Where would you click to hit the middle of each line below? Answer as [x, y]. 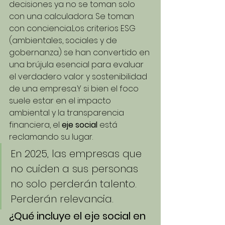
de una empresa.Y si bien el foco [75, 89]
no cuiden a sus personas [76, 169]
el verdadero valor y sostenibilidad [79, 77]
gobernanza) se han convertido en [80, 52]
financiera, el [35, 125]
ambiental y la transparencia [68, 113]
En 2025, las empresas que [78, 154]
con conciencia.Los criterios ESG [73, 28]
